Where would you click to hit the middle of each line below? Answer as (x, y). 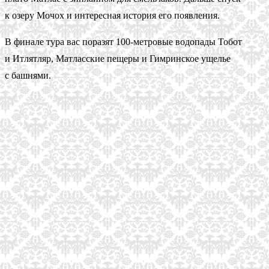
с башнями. (28, 75)
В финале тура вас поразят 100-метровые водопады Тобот (123, 41)
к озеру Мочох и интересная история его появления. (112, 15)
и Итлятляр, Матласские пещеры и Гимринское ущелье (118, 58)
